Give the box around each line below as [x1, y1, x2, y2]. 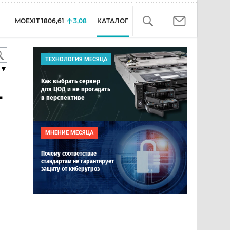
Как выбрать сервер [41, 77, 100, 85]
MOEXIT [15, 17, 40, 25]
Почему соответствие [41, 150, 97, 157]
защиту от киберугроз [41, 165, 100, 172]
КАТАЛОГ [97, 17, 128, 25]
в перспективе [41, 93, 85, 101]
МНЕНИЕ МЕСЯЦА [45, 129, 93, 136]
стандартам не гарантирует [41, 158, 114, 165]
